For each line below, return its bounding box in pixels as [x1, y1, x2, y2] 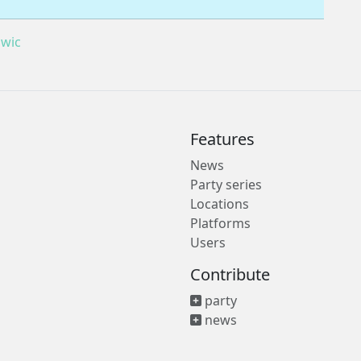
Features [190, 128, 255, 150]
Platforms [190, 214, 251, 232]
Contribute [190, 263, 270, 285]
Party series [190, 176, 262, 193]
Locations [190, 195, 249, 213]
